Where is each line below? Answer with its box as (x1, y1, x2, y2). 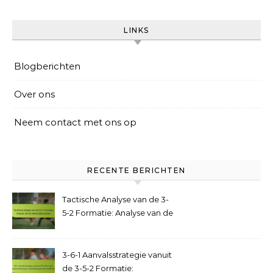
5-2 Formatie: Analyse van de (62, 208, 173, 218)
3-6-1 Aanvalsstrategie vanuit (62, 250, 172, 260)
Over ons (14, 88, 55, 101)
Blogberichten (14, 60, 80, 73)
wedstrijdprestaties (62, 221, 136, 232)
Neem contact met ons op (14, 116, 136, 129)
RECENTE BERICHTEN (87, 166, 186, 175)
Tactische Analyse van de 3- (62, 194, 169, 205)
